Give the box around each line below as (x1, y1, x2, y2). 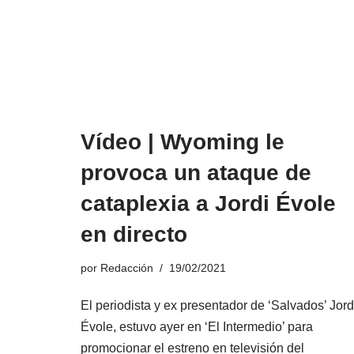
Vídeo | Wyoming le (81, 129, 284, 154)
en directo (81, 221, 187, 247)
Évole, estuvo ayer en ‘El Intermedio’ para (81, 319, 313, 333)
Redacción (100, 261, 153, 274)
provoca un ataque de (81, 160, 311, 185)
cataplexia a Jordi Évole (81, 190, 336, 216)
